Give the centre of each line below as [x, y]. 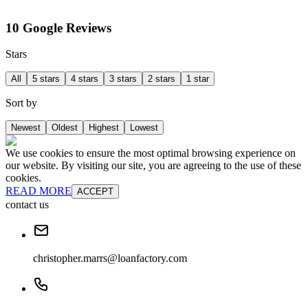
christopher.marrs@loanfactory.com [110, 258]
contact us [27, 205]
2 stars [162, 79]
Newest [26, 128]
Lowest [144, 128]
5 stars [46, 79]
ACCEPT [95, 192]
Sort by [21, 103]
